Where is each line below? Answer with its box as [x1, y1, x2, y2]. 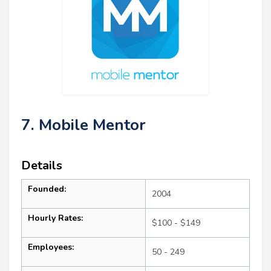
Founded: [28, 183, 66, 195]
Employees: [28, 241, 74, 253]
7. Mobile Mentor [21, 114, 146, 135]
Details [21, 157, 62, 174]
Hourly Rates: [28, 212, 83, 224]
